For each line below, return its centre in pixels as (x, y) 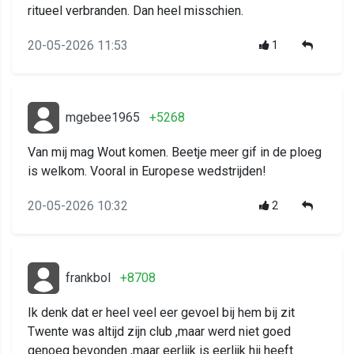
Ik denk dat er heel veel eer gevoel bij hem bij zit (161, 313)
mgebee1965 (103, 118)
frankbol (88, 278)
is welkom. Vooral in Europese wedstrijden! (147, 171)
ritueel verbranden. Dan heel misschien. (136, 11)
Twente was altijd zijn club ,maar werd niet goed (159, 332)
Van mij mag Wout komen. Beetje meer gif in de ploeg (175, 153)
